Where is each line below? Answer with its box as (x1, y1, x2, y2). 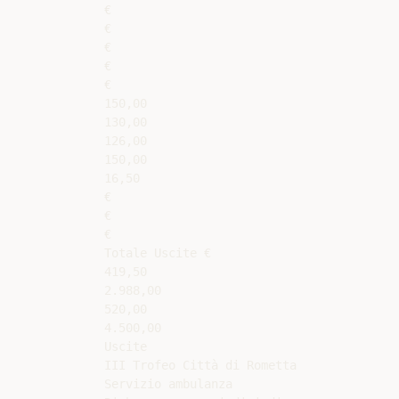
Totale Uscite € (104, 246, 211, 260)
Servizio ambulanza (104, 377, 232, 391)
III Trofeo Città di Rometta (104, 358, 297, 372)
